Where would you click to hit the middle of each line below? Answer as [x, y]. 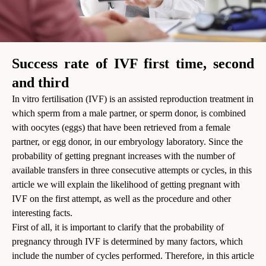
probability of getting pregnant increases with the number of [123, 156]
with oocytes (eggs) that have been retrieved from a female [121, 127]
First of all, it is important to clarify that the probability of [118, 227]
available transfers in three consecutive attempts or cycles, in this [132, 170]
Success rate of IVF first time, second [133, 63]
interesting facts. [42, 213]
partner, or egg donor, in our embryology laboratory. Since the [127, 141]
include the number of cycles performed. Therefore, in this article [133, 255]
